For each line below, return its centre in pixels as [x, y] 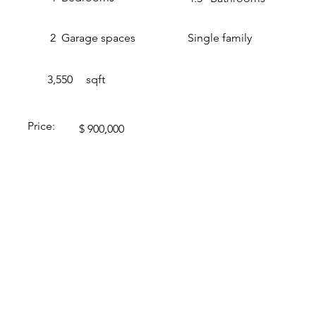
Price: [43, 126]
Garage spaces [99, 37]
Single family [219, 37]
